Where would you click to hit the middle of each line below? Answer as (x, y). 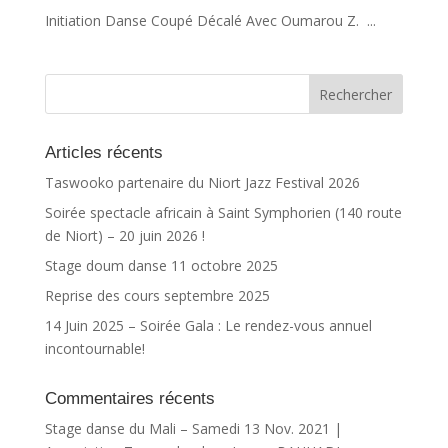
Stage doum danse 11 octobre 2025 (161, 265)
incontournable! (94, 348)
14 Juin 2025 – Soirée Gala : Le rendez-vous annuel (208, 325)
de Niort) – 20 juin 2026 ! (124, 235)
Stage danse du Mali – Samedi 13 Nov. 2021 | (193, 428)
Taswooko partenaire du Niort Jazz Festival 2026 (202, 182)
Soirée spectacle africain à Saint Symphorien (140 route (223, 212)
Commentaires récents (129, 398)
